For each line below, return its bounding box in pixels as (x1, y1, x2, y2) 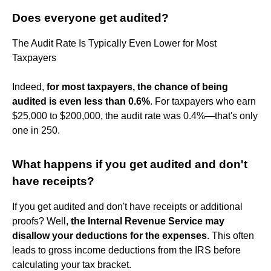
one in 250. (12, 125, 60, 135)
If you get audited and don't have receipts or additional (12, 201, 243, 212)
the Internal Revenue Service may (71, 215, 224, 226)
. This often (207, 230, 254, 241)
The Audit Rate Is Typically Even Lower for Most (12, 38, 217, 48)
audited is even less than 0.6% (12, 96, 150, 106)
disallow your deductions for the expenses (12, 230, 207, 241)
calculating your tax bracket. (12, 259, 131, 270)
